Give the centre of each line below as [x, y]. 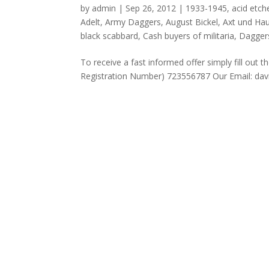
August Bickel [192, 22]
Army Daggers [133, 22]
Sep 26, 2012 [151, 8]
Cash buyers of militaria [189, 35]
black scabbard [110, 35]
